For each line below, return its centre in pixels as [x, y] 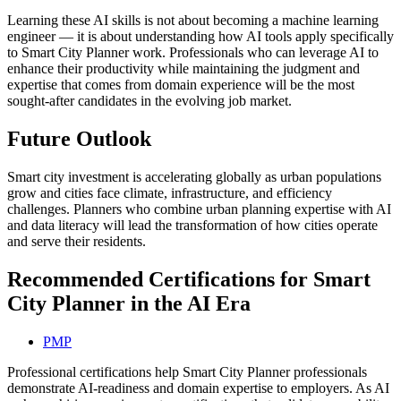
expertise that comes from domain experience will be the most [181, 85]
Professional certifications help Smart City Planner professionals [187, 371]
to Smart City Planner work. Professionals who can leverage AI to [193, 53]
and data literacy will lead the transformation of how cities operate [192, 225]
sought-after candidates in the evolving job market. [149, 101]
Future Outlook [79, 139]
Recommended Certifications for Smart [189, 279]
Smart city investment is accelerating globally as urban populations [194, 176]
